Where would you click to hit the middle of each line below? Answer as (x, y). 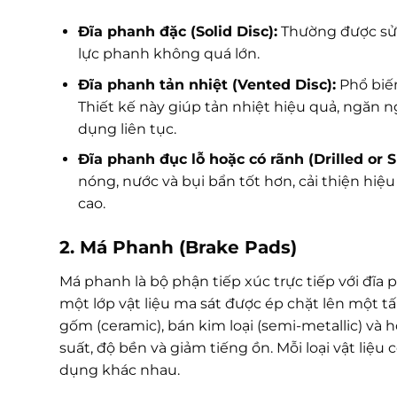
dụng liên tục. (127, 128)
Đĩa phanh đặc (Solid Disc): (177, 32)
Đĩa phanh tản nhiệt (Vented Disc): (206, 84)
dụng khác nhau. (120, 370)
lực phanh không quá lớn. (168, 54)
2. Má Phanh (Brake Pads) (178, 248)
